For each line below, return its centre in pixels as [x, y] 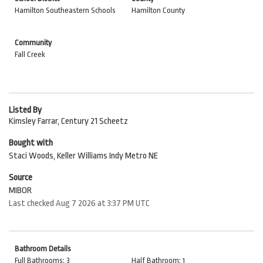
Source [21, 178]
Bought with [31, 143]
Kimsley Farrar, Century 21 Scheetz [68, 121]
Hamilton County [158, 10]
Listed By [25, 110]
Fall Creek [30, 54]
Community [33, 43]
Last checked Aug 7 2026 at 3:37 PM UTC [79, 203]
